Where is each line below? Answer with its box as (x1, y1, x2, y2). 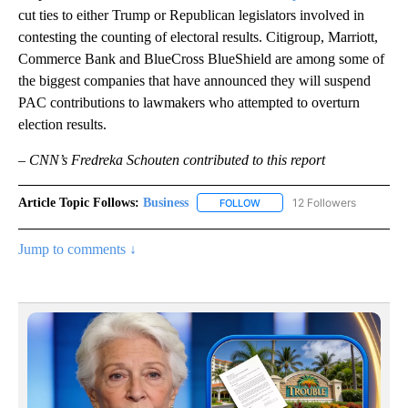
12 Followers (292, 195, 356, 209)
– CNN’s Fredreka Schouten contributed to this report (18, 151, 325, 168)
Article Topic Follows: (18, 195, 139, 209)
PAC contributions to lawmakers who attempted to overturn (18, 94, 360, 110)
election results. (18, 116, 107, 132)
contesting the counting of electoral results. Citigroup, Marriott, (18, 28, 378, 45)
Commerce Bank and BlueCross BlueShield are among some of (18, 50, 384, 66)
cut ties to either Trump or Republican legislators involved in (18, 6, 364, 23)
